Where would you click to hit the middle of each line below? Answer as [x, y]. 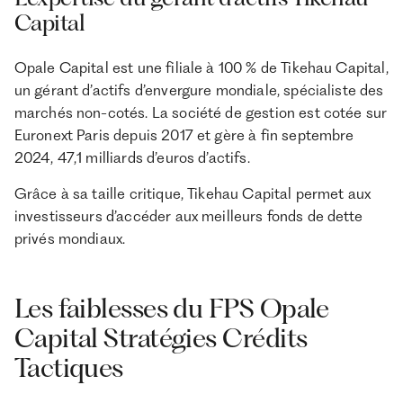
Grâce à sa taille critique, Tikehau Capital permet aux [193, 194]
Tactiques [68, 367]
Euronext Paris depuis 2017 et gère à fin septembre [184, 134]
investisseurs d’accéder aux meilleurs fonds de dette [188, 216]
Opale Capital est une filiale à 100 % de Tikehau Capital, [201, 67]
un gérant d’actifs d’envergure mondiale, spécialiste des [199, 90]
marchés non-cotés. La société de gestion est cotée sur [201, 112]
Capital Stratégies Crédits [161, 337]
